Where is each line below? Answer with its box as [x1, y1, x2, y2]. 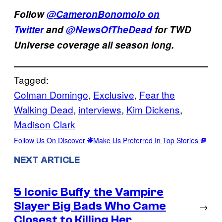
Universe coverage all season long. [14, 38, 174, 52]
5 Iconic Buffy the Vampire [14, 185, 164, 199]
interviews [78, 102, 121, 116]
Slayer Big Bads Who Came [14, 199, 166, 213]
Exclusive [93, 87, 134, 101]
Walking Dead [14, 102, 73, 116]
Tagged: [14, 72, 49, 86]
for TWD [152, 22, 191, 36]
